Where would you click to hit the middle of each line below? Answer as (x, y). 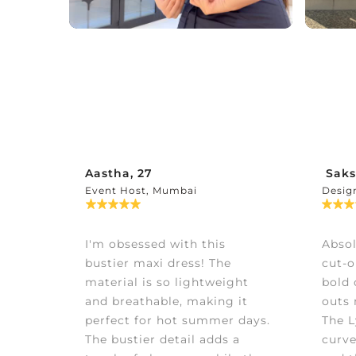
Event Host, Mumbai (141, 191)
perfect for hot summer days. (178, 321)
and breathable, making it (166, 302)
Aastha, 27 (119, 174)
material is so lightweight (167, 282)
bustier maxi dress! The (158, 263)
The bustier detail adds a (163, 340)
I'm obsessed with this (155, 244)
